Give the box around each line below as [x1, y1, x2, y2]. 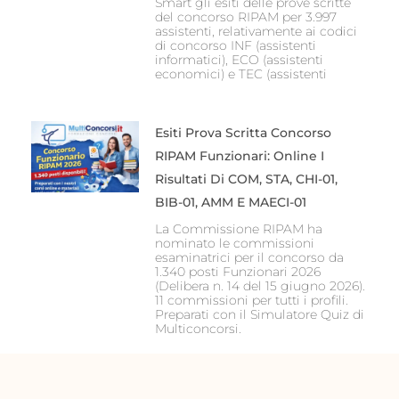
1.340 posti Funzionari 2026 [154, 264, 321, 281]
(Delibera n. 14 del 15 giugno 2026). [154, 278, 365, 295]
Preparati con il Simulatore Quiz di [154, 306, 364, 323]
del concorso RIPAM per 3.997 [154, 9, 337, 26]
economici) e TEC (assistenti [154, 66, 327, 83]
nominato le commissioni [154, 235, 314, 252]
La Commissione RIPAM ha [154, 221, 322, 238]
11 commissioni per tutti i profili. [154, 292, 348, 309]
